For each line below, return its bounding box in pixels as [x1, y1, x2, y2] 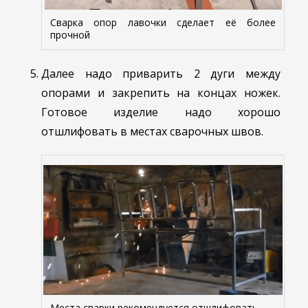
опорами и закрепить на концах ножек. [41, 85, 280, 100]
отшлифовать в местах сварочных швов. [41, 123, 263, 139]
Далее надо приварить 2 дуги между [41, 65, 280, 81]
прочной [50, 27, 90, 41]
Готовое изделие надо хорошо [41, 104, 280, 120]
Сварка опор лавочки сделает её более [50, 15, 276, 29]
